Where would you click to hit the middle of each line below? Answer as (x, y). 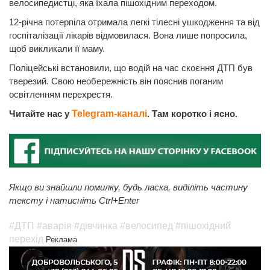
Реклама (61, 240)
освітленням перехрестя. (61, 94)
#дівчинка (96, 226)
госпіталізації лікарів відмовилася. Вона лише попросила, (128, 35)
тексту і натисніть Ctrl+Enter (74, 201)
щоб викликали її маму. (57, 48)
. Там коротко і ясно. (192, 113)
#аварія (54, 226)
